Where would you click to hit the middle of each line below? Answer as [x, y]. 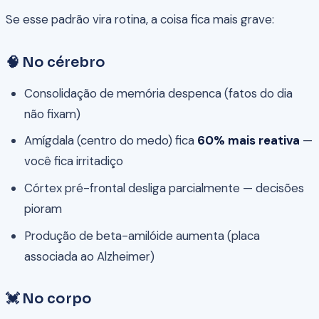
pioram [43, 209]
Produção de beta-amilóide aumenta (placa [142, 235]
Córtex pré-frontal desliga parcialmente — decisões [164, 188]
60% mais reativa [248, 141]
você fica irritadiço [73, 161]
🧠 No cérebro [56, 62]
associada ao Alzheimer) [89, 256]
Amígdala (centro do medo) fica [110, 141]
